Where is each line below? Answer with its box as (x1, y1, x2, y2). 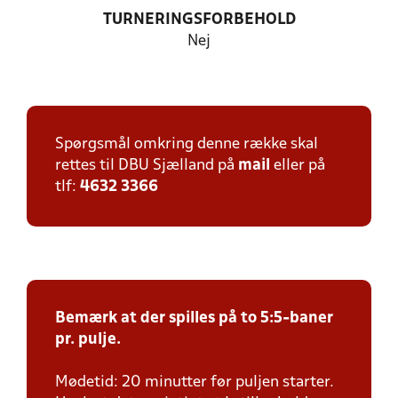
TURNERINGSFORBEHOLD (102, 12, 296, 28)
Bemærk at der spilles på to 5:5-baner (55, 311, 333, 326)
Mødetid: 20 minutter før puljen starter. (55, 375, 334, 390)
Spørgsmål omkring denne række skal (55, 137, 318, 152)
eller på (270, 158, 325, 173)
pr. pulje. (55, 332, 121, 347)
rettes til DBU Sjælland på (55, 158, 238, 173)
